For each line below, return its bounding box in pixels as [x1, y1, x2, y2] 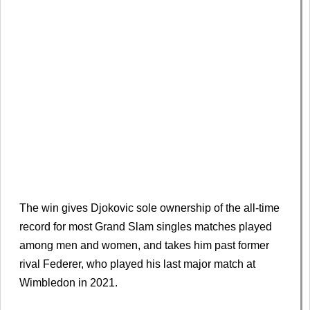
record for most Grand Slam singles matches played [19, 220, 272, 232]
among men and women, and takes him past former [19, 239, 269, 251]
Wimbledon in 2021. [19, 276, 118, 289]
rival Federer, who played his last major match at [19, 257, 255, 270]
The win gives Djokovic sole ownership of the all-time [19, 201, 280, 214]
